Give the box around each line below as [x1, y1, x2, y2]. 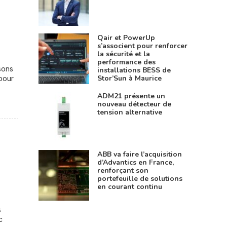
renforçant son [97, 165, 148, 175]
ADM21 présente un [97, 91, 165, 101]
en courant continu [97, 181, 162, 192]
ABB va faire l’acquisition [97, 149, 182, 159]
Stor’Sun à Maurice [97, 73, 162, 83]
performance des [97, 57, 156, 67]
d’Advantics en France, [97, 157, 174, 167]
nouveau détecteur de [97, 99, 171, 109]
